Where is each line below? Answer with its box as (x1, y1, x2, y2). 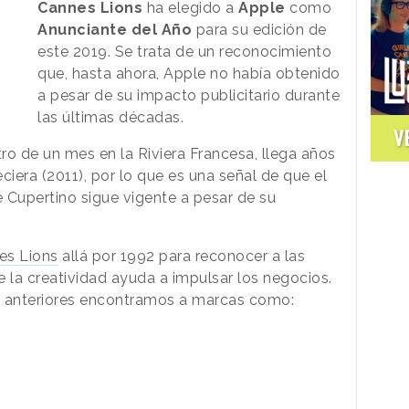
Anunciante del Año (37, 20, 193, 38)
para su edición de (192, 20, 327, 38)
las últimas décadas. (37, 108, 184, 126)
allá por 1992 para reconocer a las (58, 246, 305, 265)
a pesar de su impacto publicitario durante (37, 86, 341, 104)
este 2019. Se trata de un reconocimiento (37, 42, 332, 60)
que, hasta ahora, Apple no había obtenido (37, 64, 341, 82)
